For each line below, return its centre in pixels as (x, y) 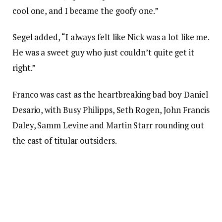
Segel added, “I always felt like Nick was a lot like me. (111, 37)
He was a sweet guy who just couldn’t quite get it (103, 53)
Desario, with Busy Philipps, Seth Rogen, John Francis (111, 110)
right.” (24, 68)
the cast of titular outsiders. (65, 140)
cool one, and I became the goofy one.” (85, 11)
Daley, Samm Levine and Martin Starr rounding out (108, 125)
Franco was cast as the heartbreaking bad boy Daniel (110, 94)
